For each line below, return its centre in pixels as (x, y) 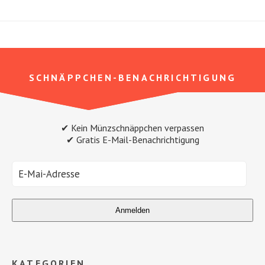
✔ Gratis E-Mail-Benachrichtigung (132, 139)
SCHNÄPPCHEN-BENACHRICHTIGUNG (132, 77)
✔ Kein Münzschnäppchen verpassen (132, 127)
